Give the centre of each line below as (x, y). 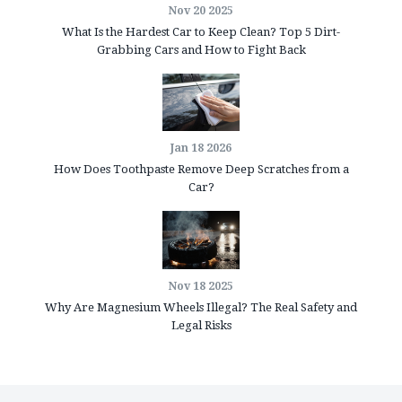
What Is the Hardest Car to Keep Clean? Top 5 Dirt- (201, 32)
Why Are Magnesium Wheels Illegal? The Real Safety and (201, 307)
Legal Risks (201, 325)
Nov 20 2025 (201, 11)
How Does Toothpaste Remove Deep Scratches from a (201, 170)
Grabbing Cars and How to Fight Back (201, 50)
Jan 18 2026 (201, 149)
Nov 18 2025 (201, 286)
